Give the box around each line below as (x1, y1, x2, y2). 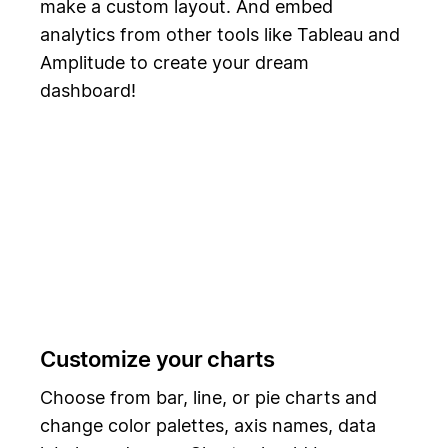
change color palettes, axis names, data (40, 415, 376, 437)
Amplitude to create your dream (40, 51, 309, 73)
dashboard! (40, 79, 136, 101)
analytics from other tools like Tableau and (40, 23, 400, 45)
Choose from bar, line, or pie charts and (40, 387, 377, 409)
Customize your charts (40, 345, 275, 372)
